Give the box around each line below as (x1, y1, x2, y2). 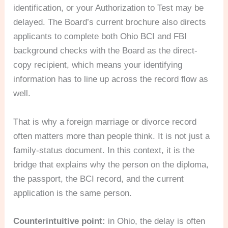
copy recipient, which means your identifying (13, 60, 183, 70)
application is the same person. (13, 188, 132, 198)
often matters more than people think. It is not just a (13, 131, 210, 141)
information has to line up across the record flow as (13, 74, 209, 84)
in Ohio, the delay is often (105, 216, 206, 226)
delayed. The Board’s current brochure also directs (13, 17, 207, 27)
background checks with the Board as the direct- (13, 46, 198, 56)
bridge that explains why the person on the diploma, (13, 159, 209, 169)
